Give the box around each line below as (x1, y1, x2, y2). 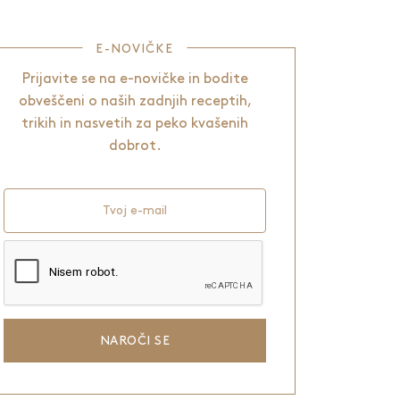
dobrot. (108, 139, 162, 153)
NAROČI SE (99, 335, 171, 346)
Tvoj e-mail (103, 204, 167, 216)
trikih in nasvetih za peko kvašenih (21, 117, 248, 130)
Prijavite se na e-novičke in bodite (21, 72, 248, 86)
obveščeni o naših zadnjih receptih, (18, 95, 252, 108)
